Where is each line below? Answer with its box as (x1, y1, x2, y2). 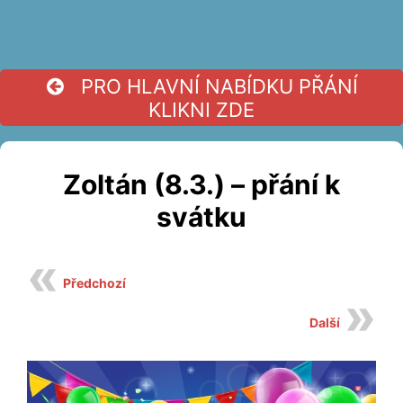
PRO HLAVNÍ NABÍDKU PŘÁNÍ (75, 74, 358, 98)
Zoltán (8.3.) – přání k (63, 168, 340, 201)
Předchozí (63, 275, 126, 291)
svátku (157, 201, 246, 233)
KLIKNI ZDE (148, 97, 255, 121)
